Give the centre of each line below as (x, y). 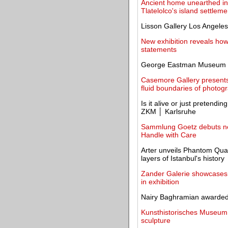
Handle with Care (169, 135)
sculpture (156, 220)
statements (159, 49)
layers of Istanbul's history (183, 158)
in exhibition (160, 182)
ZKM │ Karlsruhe (168, 111)
